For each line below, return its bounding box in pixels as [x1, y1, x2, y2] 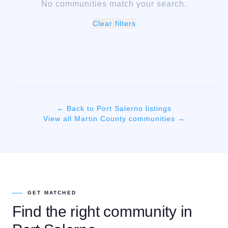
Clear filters [92, 19, 136, 27]
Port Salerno [97, 104, 143, 112]
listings [143, 104, 172, 112]
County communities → [97, 115, 185, 123]
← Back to [56, 104, 97, 112]
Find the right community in [12, 203, 192, 220]
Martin [74, 115, 98, 123]
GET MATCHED [27, 190, 77, 195]
